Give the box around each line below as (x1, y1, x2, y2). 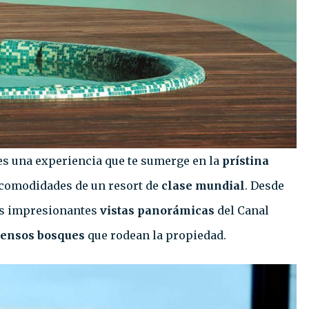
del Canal (215, 203, 269, 217)
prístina (222, 153, 269, 168)
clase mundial (159, 178, 245, 192)
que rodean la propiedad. (85, 228, 226, 242)
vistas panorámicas (100, 203, 215, 217)
